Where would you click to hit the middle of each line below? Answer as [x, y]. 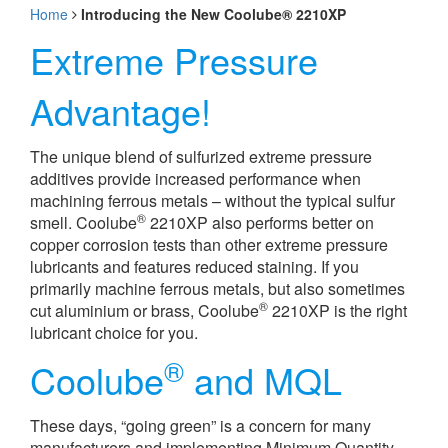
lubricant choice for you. [114, 332]
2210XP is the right [337, 310]
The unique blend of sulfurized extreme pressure [201, 156]
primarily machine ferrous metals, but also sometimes [217, 288]
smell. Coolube [83, 222]
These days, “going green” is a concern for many [200, 425]
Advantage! [120, 110]
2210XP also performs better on [260, 222]
